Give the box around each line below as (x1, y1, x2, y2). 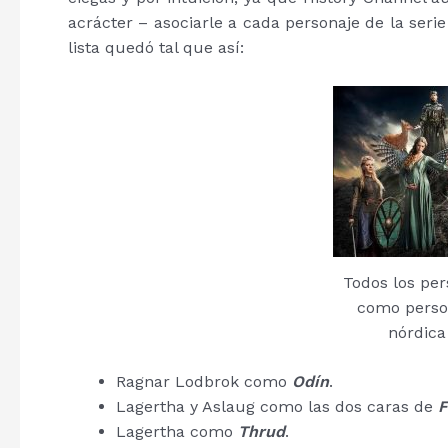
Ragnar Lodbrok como (116, 371, 292, 391)
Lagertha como (116, 421, 238, 441)
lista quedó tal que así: (68, 38, 244, 57)
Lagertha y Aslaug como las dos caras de (116, 396, 438, 416)
